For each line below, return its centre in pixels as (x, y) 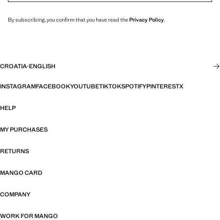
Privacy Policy (147, 20)
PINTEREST (163, 87)
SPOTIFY (134, 87)
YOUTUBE (85, 87)
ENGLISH (42, 67)
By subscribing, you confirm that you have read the (69, 20)
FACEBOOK (53, 87)
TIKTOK (110, 87)
